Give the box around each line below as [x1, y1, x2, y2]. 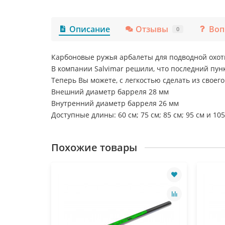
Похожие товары [51, 140, 137, 154]
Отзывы [136, 23, 169, 35]
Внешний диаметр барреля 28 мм [51, 86, 169, 96]
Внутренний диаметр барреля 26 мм [51, 98, 179, 108]
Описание [69, 23, 110, 35]
